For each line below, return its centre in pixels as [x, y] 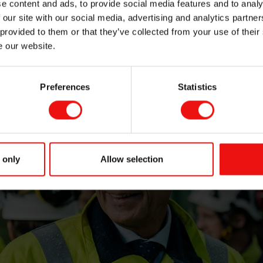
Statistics [197, 87]
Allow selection [131, 159]
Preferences [65, 87]
